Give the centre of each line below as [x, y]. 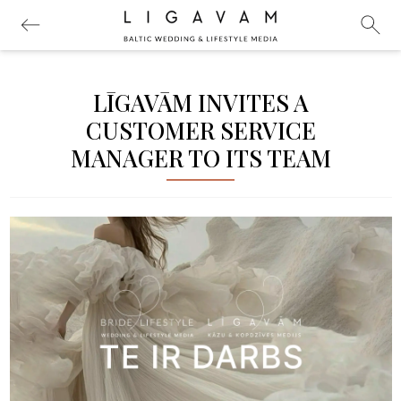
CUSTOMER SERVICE [200, 130]
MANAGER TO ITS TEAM [200, 158]
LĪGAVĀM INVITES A [200, 102]
